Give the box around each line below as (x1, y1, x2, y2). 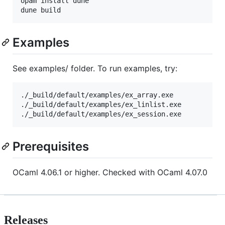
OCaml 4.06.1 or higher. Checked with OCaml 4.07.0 (13, 167, 207, 178)
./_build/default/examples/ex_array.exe (21, 91, 173, 99)
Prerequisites (13, 139, 89, 154)
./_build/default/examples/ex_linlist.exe (21, 100, 181, 109)
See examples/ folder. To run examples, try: (13, 63, 177, 74)
